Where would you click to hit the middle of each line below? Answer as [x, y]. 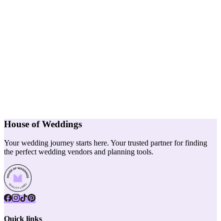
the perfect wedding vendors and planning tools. [79, 152]
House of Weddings [43, 124]
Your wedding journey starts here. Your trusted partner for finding [106, 143]
